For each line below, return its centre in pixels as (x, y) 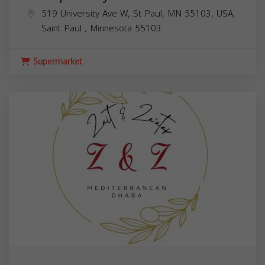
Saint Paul (63, 29)
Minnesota (112, 29)
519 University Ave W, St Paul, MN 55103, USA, (138, 14)
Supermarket (56, 62)
